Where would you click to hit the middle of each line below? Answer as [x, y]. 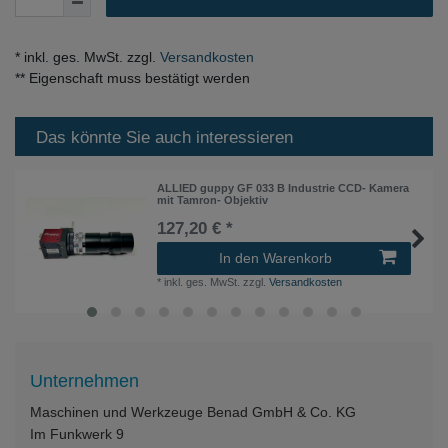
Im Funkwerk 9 [77, 433]
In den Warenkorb [275, 257]
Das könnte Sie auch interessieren [164, 138]
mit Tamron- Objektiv [213, 199]
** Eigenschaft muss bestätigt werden [132, 78]
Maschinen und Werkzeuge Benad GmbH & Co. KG [193, 411]
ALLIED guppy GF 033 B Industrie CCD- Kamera [283, 187]
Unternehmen [84, 380]
